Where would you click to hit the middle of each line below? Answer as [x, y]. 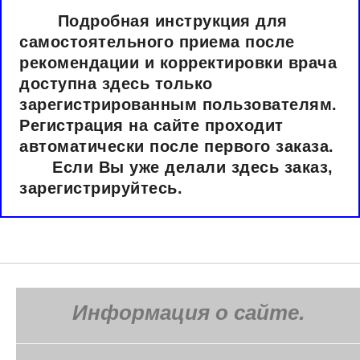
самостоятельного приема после [157, 41]
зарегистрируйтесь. [137, 188]
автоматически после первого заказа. [177, 146]
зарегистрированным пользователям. [178, 104]
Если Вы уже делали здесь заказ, [176, 167]
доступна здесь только [116, 83]
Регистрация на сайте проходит [151, 125]
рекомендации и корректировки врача [178, 62]
